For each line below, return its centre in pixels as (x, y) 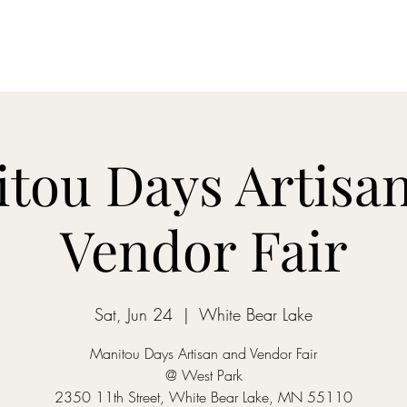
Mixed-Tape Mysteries (244, 45)
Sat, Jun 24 (134, 314)
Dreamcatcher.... (116, 45)
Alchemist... (358, 45)
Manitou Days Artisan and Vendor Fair (203, 353)
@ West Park (203, 375)
